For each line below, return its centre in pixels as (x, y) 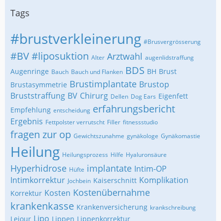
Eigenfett (173, 96)
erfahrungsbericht (134, 109)
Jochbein (79, 181)
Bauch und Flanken (97, 72)
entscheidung (72, 110)
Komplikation (164, 180)
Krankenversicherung (112, 207)
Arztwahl (125, 56)
